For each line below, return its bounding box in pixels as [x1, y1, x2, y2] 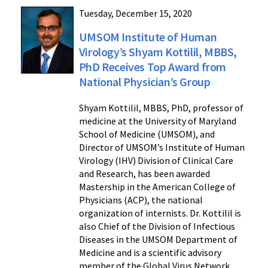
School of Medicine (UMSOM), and [78, 127, 215, 140]
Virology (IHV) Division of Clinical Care [78, 154, 233, 166]
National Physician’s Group [78, 74, 211, 89]
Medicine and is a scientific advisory [78, 246, 221, 258]
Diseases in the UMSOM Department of [78, 233, 237, 245]
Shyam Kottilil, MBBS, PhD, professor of [78, 101, 243, 114]
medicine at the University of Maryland [78, 114, 236, 127]
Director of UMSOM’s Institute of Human [78, 141, 245, 153]
